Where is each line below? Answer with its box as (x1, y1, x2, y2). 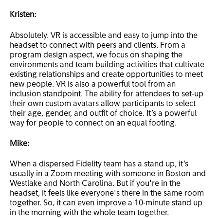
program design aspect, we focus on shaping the (10, 51, 182, 59)
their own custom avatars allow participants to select (10, 100, 196, 108)
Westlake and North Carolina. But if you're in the (10, 180, 181, 188)
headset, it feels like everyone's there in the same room (10, 190, 204, 198)
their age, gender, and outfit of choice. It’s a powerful (10, 109, 197, 118)
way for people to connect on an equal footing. (10, 119, 177, 127)
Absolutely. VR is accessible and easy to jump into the (10, 32, 198, 40)
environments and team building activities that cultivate (10, 61, 204, 69)
